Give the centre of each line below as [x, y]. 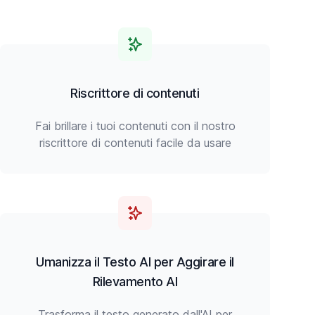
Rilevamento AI [135, 282]
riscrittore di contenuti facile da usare [135, 143]
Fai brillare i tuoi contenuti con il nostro [135, 126]
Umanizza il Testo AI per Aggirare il [135, 262]
